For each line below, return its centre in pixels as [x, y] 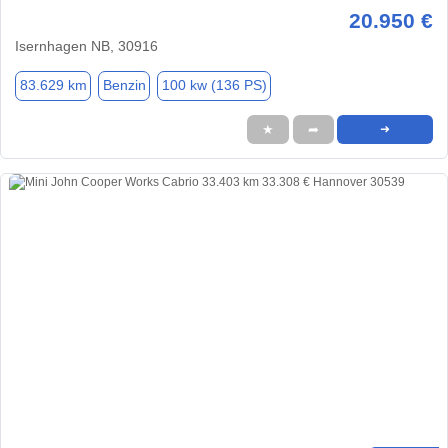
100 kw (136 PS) [214, 85]
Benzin [124, 85]
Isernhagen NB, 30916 [86, 45]
